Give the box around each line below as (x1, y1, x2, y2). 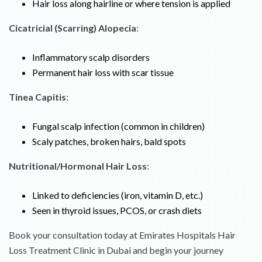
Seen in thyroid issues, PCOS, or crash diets (32, 205, 202, 216)
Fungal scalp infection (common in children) (32, 120, 205, 132)
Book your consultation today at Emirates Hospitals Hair (9, 229, 236, 241)
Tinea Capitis (9, 91, 66, 103)
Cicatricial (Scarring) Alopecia (9, 22, 136, 34)
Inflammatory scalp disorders (32, 51, 150, 63)
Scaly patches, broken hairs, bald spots (32, 136, 186, 147)
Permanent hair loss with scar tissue (32, 67, 174, 78)
